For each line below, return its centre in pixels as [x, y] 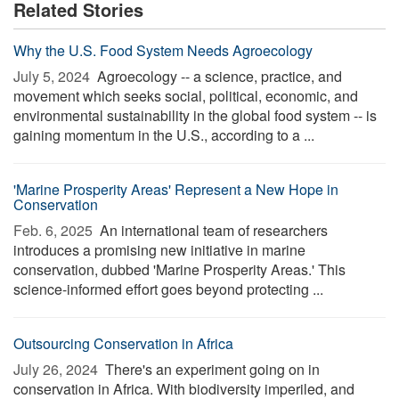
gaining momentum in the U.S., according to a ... [164, 135]
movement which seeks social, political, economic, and [186, 96]
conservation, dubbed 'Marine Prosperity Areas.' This [179, 269]
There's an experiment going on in [211, 369]
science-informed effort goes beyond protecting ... [168, 289]
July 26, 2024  [57, 369]
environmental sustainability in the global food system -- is [195, 115]
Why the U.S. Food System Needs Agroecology [163, 50]
